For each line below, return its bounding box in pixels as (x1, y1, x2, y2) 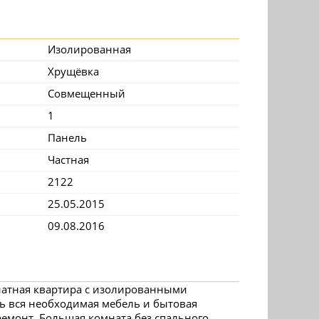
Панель (48, 130, 87, 145)
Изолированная (48, 42, 131, 56)
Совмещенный (48, 86, 125, 100)
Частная (48, 152, 89, 167)
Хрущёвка (48, 64, 99, 78)
